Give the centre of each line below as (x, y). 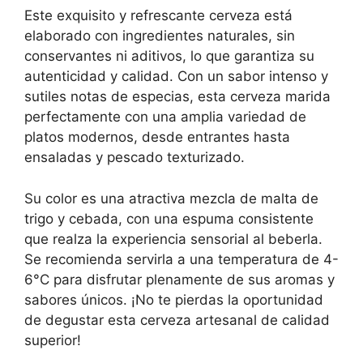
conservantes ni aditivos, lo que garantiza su (169, 56)
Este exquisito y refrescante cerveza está (158, 16)
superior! (53, 340)
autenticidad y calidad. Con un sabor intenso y (176, 77)
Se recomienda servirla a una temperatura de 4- (181, 259)
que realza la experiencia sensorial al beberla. (173, 239)
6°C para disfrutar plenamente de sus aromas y (179, 279)
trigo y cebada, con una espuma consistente (169, 218)
